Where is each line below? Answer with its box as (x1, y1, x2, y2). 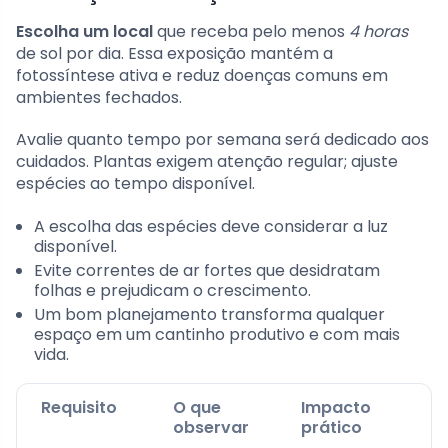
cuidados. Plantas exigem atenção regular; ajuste (16, 149, 398, 173)
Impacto (301, 395, 371, 419)
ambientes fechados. (16, 85, 182, 109)
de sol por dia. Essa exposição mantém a (16, 41, 333, 65)
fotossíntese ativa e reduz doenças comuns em (16, 63, 388, 87)
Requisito (41, 395, 117, 419)
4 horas (349, 19, 408, 43)
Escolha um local (16, 19, 153, 43)
